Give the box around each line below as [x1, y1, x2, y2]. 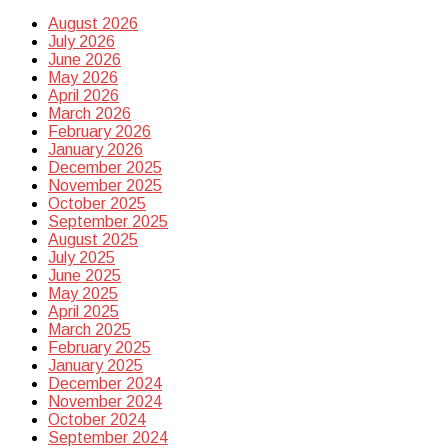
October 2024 [48, 411, 146, 429]
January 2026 [48, 141, 143, 159]
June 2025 [48, 267, 121, 285]
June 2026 [48, 51, 121, 69]
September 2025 [48, 213, 168, 231]
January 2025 [48, 357, 143, 375]
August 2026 [48, 15, 138, 33]
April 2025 [48, 303, 119, 321]
